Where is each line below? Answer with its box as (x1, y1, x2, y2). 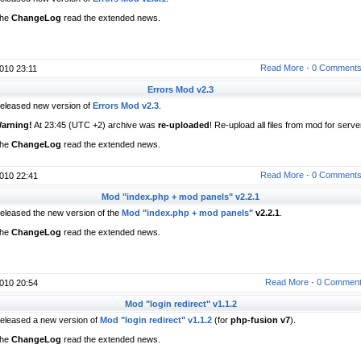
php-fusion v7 (230, 315, 290, 325)
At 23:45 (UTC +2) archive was (32, 120, 158, 130)
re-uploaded (158, 120, 210, 130)
